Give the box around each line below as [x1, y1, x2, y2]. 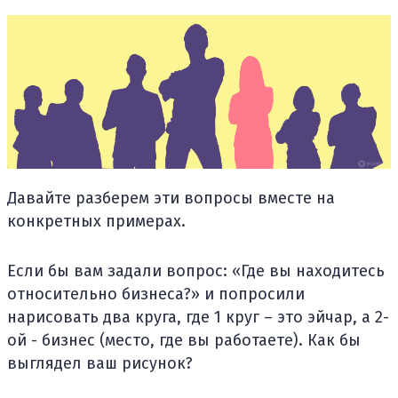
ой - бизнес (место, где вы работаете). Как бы [7, 330, 361, 350]
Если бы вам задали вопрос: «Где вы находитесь [7, 261, 385, 281]
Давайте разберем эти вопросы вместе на [7, 188, 335, 208]
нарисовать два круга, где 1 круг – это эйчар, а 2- [7, 307, 389, 327]
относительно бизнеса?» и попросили [7, 284, 305, 304]
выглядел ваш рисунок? [7, 354, 193, 373]
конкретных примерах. [7, 211, 186, 231]
